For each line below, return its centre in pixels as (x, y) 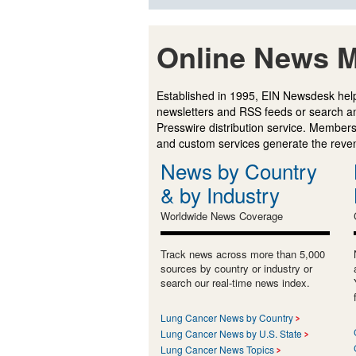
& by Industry (220, 194)
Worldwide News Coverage (222, 215)
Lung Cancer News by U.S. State (231, 333)
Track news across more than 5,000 (243, 253)
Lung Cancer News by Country (227, 317)
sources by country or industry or (236, 268)
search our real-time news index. (235, 282)
